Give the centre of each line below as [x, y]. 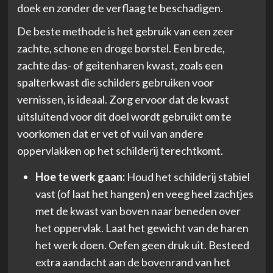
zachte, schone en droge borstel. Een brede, [121, 48]
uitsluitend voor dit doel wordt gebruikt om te [124, 116]
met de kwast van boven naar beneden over [138, 211]
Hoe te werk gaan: [80, 176]
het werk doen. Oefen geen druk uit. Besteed [142, 245]
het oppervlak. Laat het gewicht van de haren [142, 228]
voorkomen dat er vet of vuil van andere [110, 133]
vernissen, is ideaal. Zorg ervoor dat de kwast [123, 99]
